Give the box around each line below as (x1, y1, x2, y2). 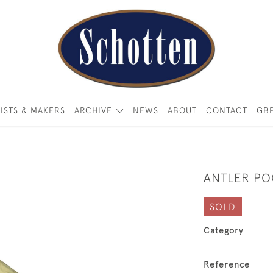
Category (204, 225, 243, 235)
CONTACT (205, 105, 247, 115)
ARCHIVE (74, 105, 113, 115)
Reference (204, 260, 250, 269)
